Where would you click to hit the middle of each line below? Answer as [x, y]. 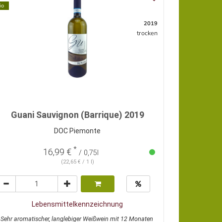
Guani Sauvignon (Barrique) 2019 [77, 115]
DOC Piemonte [77, 131]
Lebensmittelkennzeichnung [77, 204]
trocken [147, 33]
